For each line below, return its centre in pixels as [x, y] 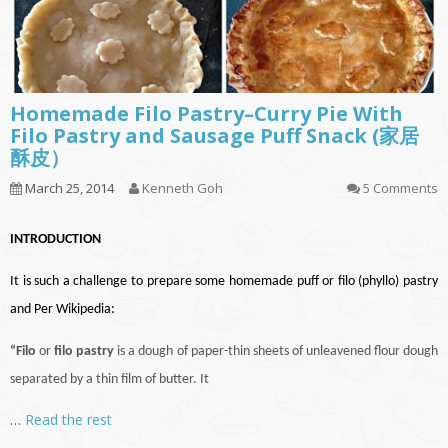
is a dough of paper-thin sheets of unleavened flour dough [276, 352]
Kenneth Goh [182, 188]
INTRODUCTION [55, 240]
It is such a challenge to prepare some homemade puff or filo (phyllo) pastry [224, 282]
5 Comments [400, 188]
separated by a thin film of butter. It [109, 380]
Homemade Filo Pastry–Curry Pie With [206, 114]
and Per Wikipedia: [62, 310]
